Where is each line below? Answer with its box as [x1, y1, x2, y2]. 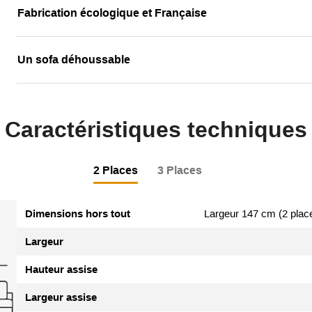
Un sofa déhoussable [17, 54, 130, 65]
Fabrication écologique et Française [17, 7, 207, 19]
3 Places [157, 164, 202, 176]
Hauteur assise [25, 263, 97, 275]
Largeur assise [25, 291, 97, 303]
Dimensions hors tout [25, 208, 130, 219]
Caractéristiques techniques [5, 117, 307, 142]
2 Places [93, 164, 139, 176]
